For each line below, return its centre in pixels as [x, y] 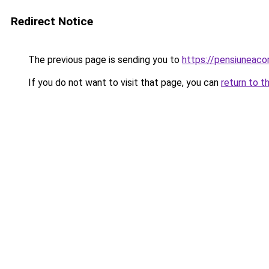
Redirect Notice [52, 21]
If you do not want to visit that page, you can [123, 83]
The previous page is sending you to [104, 60]
